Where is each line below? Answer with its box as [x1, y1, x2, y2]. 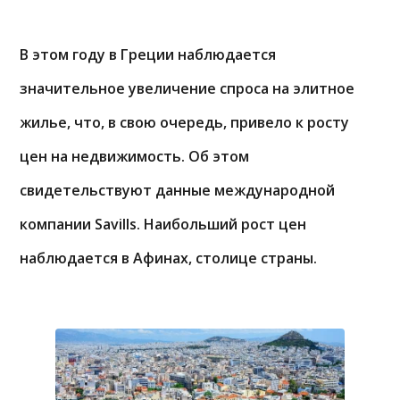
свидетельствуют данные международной [20, 180, 336, 200]
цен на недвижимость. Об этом [20, 146, 250, 166]
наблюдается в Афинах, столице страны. [20, 248, 318, 268]
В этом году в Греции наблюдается [20, 45, 277, 64]
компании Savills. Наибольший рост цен [20, 214, 307, 234]
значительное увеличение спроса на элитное [20, 79, 355, 98]
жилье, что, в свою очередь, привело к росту [20, 112, 350, 132]
